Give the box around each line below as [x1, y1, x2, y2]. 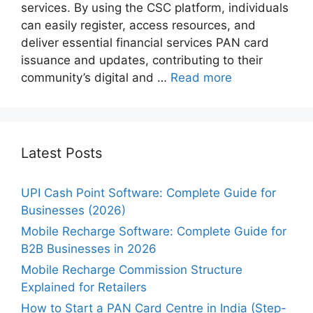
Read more [170, 70, 232, 85]
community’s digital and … [21, 70, 170, 85]
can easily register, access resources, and [21, 17, 256, 32]
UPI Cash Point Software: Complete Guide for [21, 185, 276, 200]
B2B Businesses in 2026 [21, 241, 156, 256]
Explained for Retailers [21, 279, 147, 294]
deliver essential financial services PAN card [21, 35, 269, 50]
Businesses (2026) [21, 203, 126, 217]
